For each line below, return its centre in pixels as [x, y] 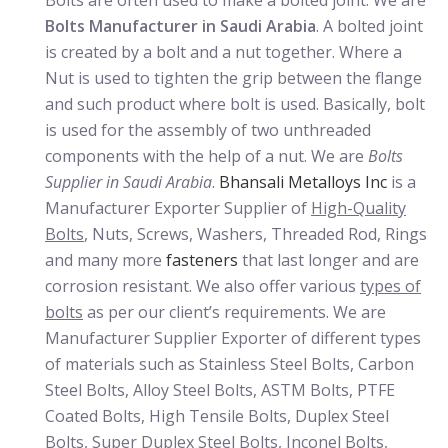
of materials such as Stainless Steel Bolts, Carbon [229, 364]
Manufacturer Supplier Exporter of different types [233, 338]
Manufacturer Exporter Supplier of [178, 208]
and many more [105, 260]
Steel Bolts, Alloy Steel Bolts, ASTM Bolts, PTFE [220, 390]
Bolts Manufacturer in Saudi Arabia [180, 26]
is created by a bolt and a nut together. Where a [223, 52]
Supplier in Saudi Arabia [128, 182]
